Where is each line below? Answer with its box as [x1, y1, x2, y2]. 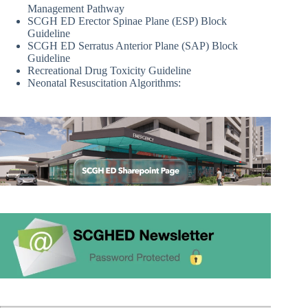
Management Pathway [27, 3, 124, 15]
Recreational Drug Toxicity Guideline [27, 65, 191, 77]
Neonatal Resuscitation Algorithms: [27, 77, 181, 89]
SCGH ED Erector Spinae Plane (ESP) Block [27, 15, 227, 27]
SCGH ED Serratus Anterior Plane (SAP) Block [27, 40, 238, 52]
